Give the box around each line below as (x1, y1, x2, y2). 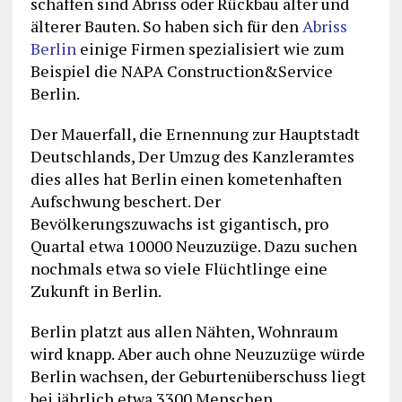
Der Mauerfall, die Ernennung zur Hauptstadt (30, 123, 360, 145)
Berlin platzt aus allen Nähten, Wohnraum (30, 320, 338, 343)
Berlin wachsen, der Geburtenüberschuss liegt (30, 365, 366, 388)
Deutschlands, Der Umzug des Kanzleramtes (30, 145, 354, 168)
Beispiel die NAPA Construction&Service (30, 60, 333, 83)
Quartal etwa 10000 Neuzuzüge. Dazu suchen (30, 235, 357, 258)
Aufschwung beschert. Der (30, 190, 221, 213)
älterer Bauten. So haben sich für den (30, 15, 302, 38)
